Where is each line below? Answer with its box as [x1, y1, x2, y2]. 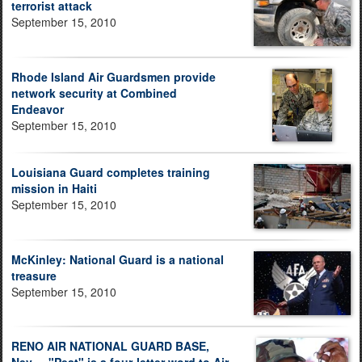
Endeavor [11, 100, 64, 117]
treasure [11, 267, 57, 284]
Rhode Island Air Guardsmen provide [11, 68, 216, 85]
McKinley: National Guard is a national [11, 250, 224, 267]
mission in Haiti [11, 179, 97, 196]
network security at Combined [11, 84, 177, 101]
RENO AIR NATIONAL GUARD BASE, [11, 338, 209, 355]
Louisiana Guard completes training [11, 163, 210, 180]
